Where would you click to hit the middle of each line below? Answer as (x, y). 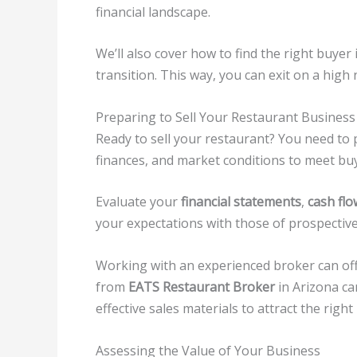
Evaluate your (138, 202)
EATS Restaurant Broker (202, 286)
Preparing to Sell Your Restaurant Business (226, 117)
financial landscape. (153, 12)
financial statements (241, 202)
